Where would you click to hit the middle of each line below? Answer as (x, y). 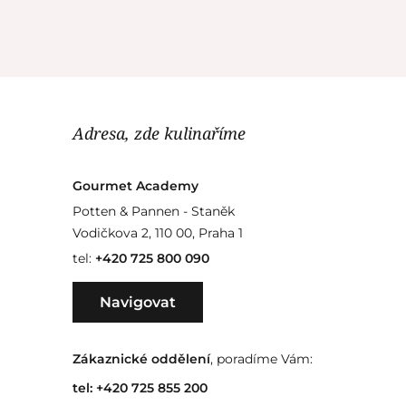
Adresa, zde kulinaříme (159, 133)
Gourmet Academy (135, 185)
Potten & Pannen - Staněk (153, 211)
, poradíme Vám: (261, 358)
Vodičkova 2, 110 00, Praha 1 (157, 232)
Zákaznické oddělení (141, 358)
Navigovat (137, 302)
